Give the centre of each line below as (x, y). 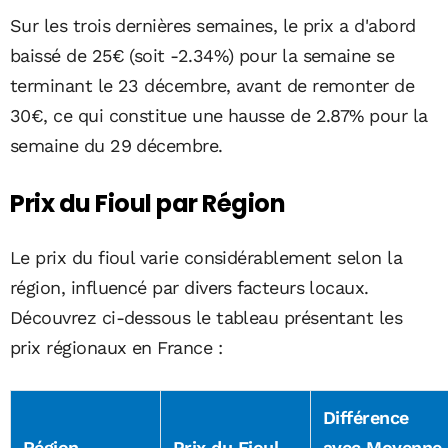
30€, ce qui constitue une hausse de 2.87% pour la (219, 116)
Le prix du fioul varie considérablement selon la (206, 258)
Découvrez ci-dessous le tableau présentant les (206, 318)
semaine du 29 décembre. (116, 146)
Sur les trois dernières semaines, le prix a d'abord (213, 26)
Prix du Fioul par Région (148, 204)
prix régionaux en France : (116, 348)
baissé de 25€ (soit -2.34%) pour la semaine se (202, 56)
